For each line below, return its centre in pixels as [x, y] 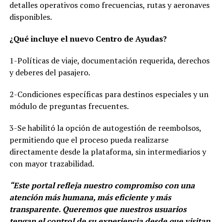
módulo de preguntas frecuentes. [69, 106]
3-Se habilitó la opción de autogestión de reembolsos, [105, 128]
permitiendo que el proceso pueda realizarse [89, 139]
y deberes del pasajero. [50, 72]
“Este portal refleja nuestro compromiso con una [102, 185]
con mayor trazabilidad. [52, 163]
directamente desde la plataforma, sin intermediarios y [108, 151]
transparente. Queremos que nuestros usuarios [98, 209]
